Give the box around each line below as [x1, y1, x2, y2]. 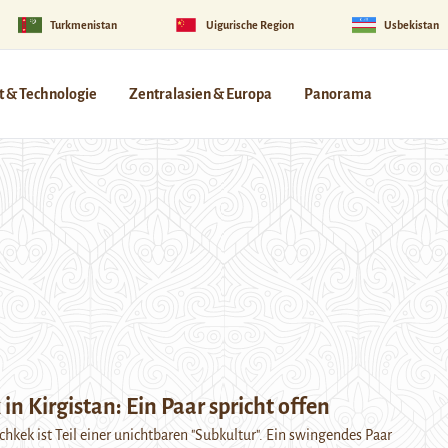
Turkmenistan [49, 18, 117, 31]
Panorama [304, 86, 372, 102]
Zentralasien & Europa [129, 86, 272, 102]
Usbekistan [383, 18, 439, 31]
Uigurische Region [206, 18, 295, 31]
